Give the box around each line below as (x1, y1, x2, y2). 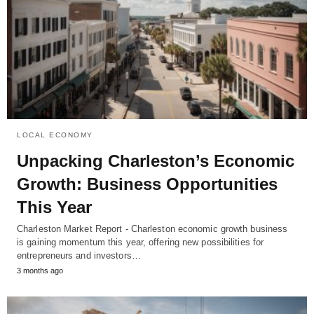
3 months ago (17, 266, 63, 275)
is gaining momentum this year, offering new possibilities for (17, 237, 264, 248)
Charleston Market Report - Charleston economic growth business (17, 224, 288, 235)
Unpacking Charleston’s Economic (17, 151, 294, 171)
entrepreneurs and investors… (17, 250, 141, 261)
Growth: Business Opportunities (17, 175, 278, 194)
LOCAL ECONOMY (17, 131, 93, 139)
